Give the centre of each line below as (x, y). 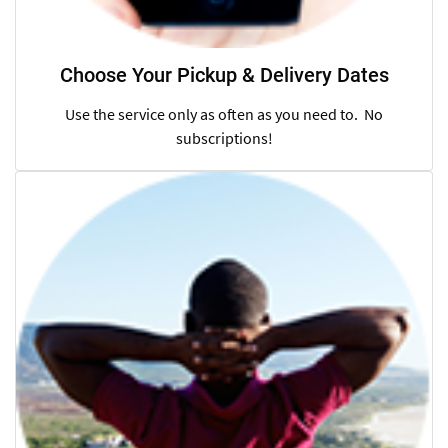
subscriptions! (224, 138)
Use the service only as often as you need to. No (224, 114)
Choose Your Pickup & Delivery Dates (224, 75)
